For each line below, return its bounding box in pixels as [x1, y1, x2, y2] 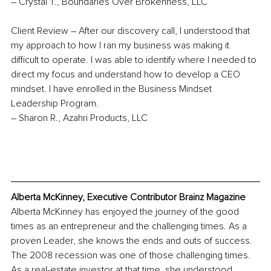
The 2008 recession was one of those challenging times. [11, 249, 253, 262]
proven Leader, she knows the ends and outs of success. [11, 235, 255, 247]
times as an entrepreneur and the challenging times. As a [11, 220, 249, 233]
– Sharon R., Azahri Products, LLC [11, 111, 148, 124]
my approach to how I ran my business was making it [11, 39, 232, 51]
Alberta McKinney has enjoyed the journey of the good [11, 206, 241, 218]
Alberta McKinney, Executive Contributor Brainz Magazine [11, 191, 246, 204]
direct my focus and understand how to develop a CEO [11, 68, 243, 80]
